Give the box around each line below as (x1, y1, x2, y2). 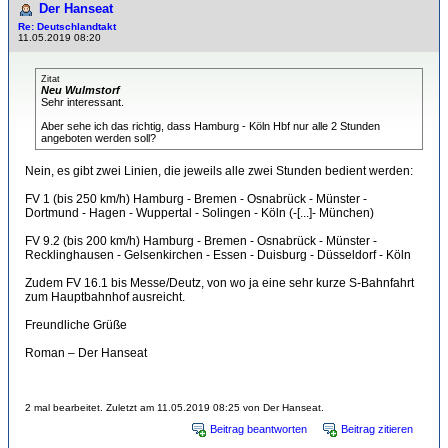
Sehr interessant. (41, 96, 124, 108)
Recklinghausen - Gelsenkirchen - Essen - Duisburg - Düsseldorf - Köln (25, 248, 411, 262)
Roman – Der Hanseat (25, 346, 147, 360)
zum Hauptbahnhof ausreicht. (25, 290, 185, 304)
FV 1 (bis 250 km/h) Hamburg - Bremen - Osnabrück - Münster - (25, 192, 367, 206)
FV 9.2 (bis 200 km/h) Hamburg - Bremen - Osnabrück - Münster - (25, 234, 377, 248)
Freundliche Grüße (25, 318, 127, 332)
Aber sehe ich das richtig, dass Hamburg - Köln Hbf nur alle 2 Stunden (41, 120, 380, 132)
